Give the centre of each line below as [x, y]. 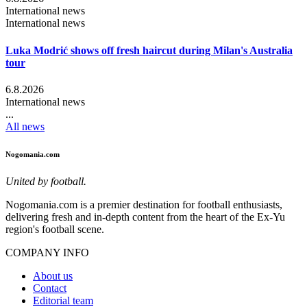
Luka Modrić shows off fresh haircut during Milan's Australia [149, 50]
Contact [50, 288]
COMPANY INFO [47, 252]
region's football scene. [55, 229]
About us [53, 275]
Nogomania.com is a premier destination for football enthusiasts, [144, 204]
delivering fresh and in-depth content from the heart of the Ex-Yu [145, 217]
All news [25, 126]
